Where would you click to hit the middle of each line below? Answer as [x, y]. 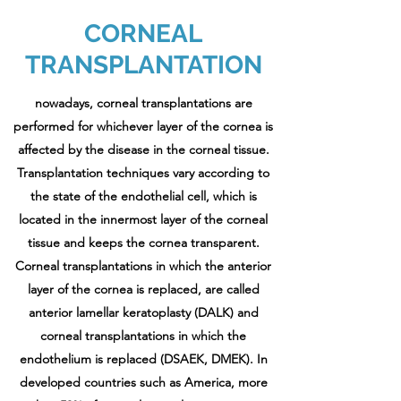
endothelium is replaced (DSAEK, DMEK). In [143, 359]
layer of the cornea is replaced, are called [143, 289]
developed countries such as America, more [143, 382]
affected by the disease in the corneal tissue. [143, 149]
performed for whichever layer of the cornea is [143, 126]
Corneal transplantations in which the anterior [143, 266]
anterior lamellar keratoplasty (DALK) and [143, 312]
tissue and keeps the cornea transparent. [143, 243]
